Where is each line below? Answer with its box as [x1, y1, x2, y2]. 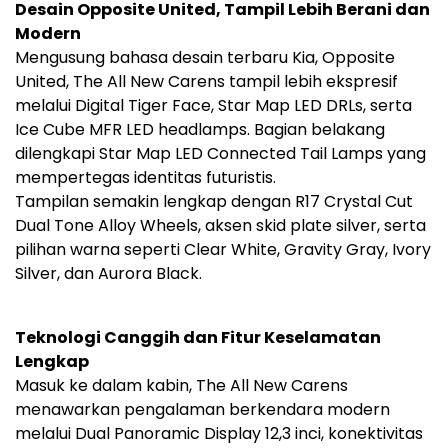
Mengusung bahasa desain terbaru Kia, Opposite [15, 46, 395, 70]
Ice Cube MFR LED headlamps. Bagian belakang [15, 118, 385, 142]
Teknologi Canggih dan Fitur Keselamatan [15, 326, 381, 350]
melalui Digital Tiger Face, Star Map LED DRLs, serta [15, 94, 412, 118]
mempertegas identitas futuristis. [15, 166, 276, 190]
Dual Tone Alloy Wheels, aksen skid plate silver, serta [15, 214, 426, 238]
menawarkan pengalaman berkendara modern [15, 398, 390, 422]
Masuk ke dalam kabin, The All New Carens [15, 374, 348, 398]
